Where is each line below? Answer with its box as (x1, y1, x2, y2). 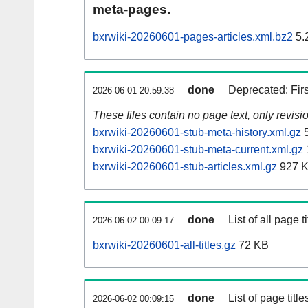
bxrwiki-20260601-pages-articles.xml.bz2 (93, 31, 293, 43)
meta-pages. (93, 2, 170, 17)
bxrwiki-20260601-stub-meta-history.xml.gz (93, 126, 301, 139)
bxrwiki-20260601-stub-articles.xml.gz (93, 161, 277, 173)
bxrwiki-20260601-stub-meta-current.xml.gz (93, 144, 303, 156)
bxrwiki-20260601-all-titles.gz (93, 239, 236, 252)
